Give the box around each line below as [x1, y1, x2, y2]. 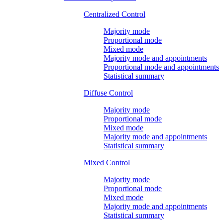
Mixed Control [84, 158, 130, 167]
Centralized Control [84, 9, 145, 18]
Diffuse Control [84, 88, 133, 97]
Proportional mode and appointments [104, 62, 219, 71]
